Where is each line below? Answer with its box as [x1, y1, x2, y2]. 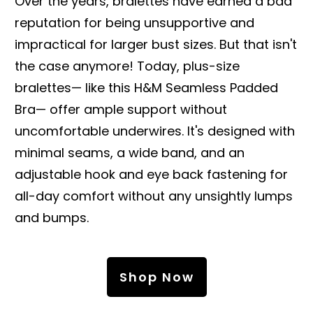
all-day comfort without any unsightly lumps [15, 187, 293, 205]
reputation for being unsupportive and [15, 13, 254, 31]
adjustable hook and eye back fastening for [15, 165, 288, 183]
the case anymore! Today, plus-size [15, 57, 240, 75]
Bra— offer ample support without [15, 100, 227, 118]
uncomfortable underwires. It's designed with [15, 122, 295, 140]
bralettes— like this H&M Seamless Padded [15, 78, 278, 96]
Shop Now [119, 268, 194, 286]
